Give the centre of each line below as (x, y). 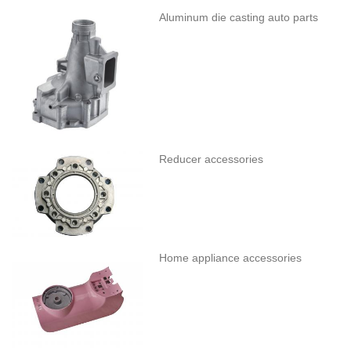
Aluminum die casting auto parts (239, 18)
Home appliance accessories (231, 257)
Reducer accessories (212, 159)
